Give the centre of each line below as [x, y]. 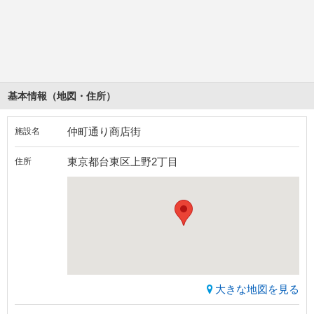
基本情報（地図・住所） [62, 96]
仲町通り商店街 [104, 132]
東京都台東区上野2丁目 [123, 162]
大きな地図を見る [257, 289]
